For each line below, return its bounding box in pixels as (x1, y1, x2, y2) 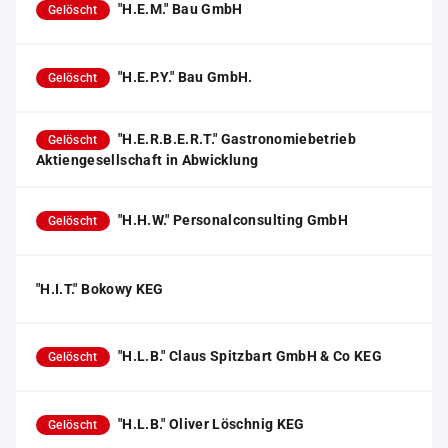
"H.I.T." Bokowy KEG (36, 281, 164, 297)
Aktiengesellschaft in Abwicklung (36, 152, 259, 168)
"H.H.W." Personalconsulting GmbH (117, 212, 349, 228)
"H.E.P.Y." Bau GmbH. (117, 69, 253, 85)
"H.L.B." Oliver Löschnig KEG (117, 416, 305, 432)
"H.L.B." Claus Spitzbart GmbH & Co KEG (117, 348, 383, 364)
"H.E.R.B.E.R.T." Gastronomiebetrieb (117, 131, 357, 147)
